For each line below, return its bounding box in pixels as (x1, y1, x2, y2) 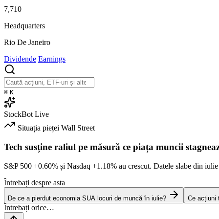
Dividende (4, 55, 36, 64)
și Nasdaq (58, 161, 92, 170)
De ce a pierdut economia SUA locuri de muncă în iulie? (8, 194, 166, 202)
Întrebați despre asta (4, 178, 65, 187)
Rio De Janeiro (4, 38, 50, 47)
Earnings (38, 55, 66, 64)
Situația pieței (18, 124, 59, 132)
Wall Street (61, 124, 95, 132)
